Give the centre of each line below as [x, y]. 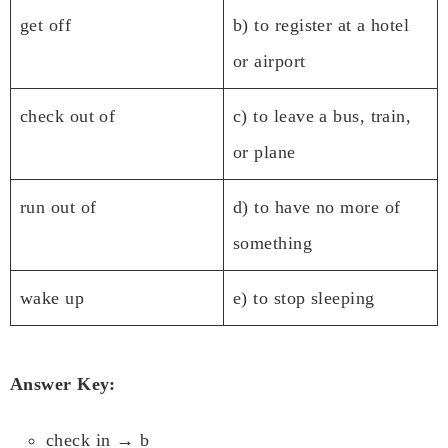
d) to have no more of [317, 206]
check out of [68, 115]
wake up [52, 297]
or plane [264, 151]
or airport [269, 60]
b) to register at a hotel [321, 24]
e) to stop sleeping [304, 297]
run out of [58, 206]
